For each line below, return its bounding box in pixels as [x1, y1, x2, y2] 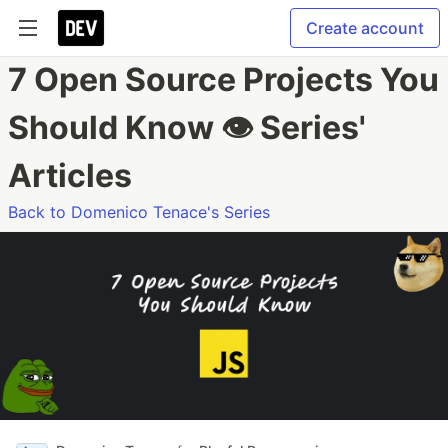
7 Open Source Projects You [8, 60, 439, 99]
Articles [8, 156, 132, 195]
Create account [306, 18, 424, 38]
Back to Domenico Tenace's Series [8, 202, 270, 222]
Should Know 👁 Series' [8, 108, 366, 147]
